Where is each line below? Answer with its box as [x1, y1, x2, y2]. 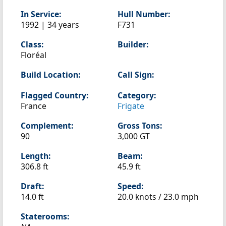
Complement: [21, 120, 73, 131]
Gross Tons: [118, 120, 162, 131]
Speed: [118, 181, 143, 192]
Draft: [21, 181, 44, 192]
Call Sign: [118, 69, 154, 80]
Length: [21, 150, 50, 161]
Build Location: [21, 69, 80, 80]
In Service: [21, 9, 61, 20]
